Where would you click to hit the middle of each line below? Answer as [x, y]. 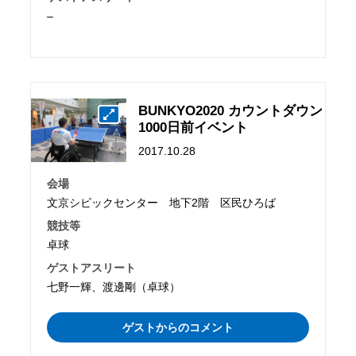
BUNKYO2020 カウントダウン [231, 110]
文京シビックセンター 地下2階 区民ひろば [162, 203]
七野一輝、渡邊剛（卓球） [114, 286]
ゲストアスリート [92, 267]
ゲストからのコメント [178, 327]
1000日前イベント [193, 127]
